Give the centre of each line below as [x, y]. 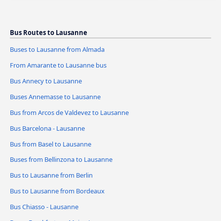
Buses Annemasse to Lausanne [55, 96]
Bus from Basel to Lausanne [51, 144]
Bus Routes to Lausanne [49, 32]
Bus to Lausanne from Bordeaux [57, 191]
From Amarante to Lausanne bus [58, 65]
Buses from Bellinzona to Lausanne [61, 160]
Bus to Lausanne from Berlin [51, 175]
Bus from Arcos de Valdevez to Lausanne [69, 112]
